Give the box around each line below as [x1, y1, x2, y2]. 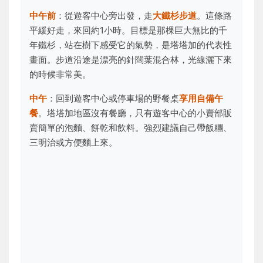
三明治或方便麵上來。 [29, 137, 117, 148]
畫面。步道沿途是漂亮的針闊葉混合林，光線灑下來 [29, 54, 232, 65]
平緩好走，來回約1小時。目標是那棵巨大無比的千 [29, 25, 227, 36]
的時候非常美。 [29, 69, 91, 80]
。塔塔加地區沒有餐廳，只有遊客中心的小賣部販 [38, 107, 232, 119]
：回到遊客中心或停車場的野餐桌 [47, 93, 179, 104]
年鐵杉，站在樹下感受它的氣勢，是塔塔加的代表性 [29, 39, 232, 50]
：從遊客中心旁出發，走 [56, 10, 153, 21]
